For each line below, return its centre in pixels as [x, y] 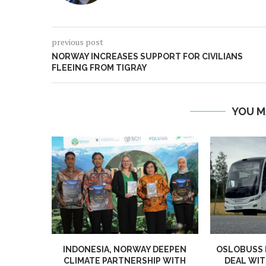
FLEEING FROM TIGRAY [99, 68]
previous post [77, 42]
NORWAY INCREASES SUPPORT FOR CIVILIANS [147, 56]
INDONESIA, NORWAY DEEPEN [125, 250]
